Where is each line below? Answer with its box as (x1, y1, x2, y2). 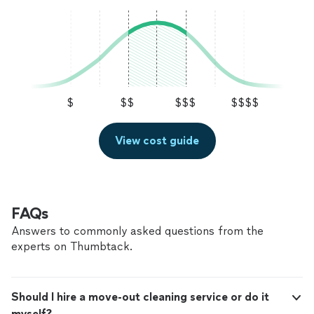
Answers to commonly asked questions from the (11, 224, 264, 238)
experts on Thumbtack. (11, 240, 132, 254)
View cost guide (115, 134, 199, 148)
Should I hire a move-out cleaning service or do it (11, 290, 269, 304)
